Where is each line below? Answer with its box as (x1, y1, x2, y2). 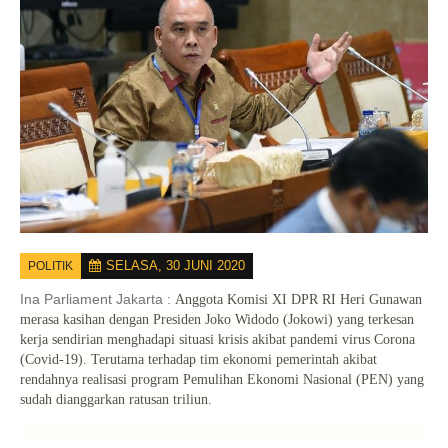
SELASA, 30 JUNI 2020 (106, 258, 245, 274)
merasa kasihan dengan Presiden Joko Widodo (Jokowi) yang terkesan (20, 312, 414, 328)
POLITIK (28, 259, 73, 274)
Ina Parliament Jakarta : (20, 291, 175, 308)
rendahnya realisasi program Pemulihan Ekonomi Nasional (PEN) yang (20, 372, 424, 388)
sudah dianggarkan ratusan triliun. (20, 392, 212, 408)
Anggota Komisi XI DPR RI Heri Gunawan (175, 292, 422, 308)
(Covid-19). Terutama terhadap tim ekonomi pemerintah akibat (20, 352, 377, 368)
